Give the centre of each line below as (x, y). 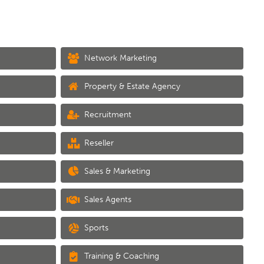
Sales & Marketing (116, 171)
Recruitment (107, 114)
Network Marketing (120, 58)
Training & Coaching (121, 256)
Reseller (98, 143)
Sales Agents (107, 199)
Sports (95, 227)
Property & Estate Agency (131, 86)
